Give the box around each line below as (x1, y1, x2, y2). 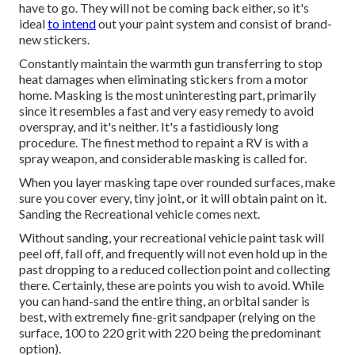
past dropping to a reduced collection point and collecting (19, 261, 330, 277)
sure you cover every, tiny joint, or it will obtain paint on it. (19, 190, 326, 206)
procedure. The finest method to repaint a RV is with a (19, 135, 308, 151)
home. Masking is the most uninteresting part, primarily (19, 87, 316, 103)
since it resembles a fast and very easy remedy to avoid (19, 103, 314, 119)
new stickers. (19, 32, 90, 48)
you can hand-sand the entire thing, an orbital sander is (19, 293, 310, 309)
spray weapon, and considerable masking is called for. (19, 151, 307, 166)
